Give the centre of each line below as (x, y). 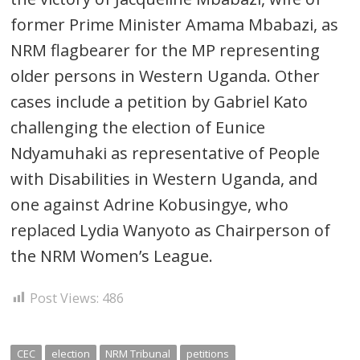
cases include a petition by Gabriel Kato (160, 101)
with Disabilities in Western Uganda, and (164, 178)
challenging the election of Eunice (138, 127)
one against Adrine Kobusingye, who (150, 204)
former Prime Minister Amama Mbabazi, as (175, 24)
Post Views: (65, 298)
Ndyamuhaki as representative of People (166, 153)
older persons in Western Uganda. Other (166, 76)
